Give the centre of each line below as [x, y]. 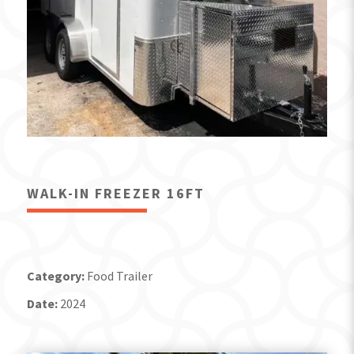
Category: [56, 275]
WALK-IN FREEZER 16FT [115, 193]
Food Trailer [119, 275]
